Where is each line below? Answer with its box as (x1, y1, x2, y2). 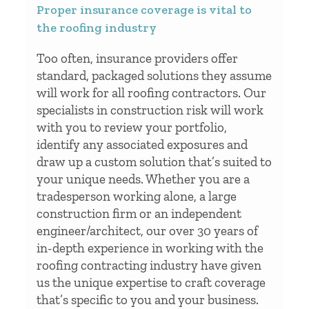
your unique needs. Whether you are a (37, 170, 250, 187)
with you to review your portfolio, (37, 119, 227, 135)
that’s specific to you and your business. (37, 291, 259, 308)
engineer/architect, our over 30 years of (37, 222, 258, 239)
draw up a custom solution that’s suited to (37, 153, 272, 170)
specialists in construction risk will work (37, 101, 263, 118)
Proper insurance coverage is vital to (37, 1, 252, 17)
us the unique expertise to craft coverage (37, 274, 266, 290)
